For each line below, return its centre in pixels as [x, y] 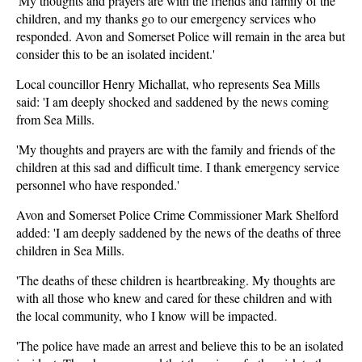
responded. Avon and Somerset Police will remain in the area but [181, 36]
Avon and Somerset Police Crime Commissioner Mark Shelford [177, 215]
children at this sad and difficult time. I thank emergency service [178, 167]
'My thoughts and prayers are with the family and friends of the [176, 149]
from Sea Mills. [55, 119]
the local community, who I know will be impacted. [147, 316]
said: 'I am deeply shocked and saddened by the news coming [173, 101]
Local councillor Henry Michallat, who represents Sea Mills [168, 84]
